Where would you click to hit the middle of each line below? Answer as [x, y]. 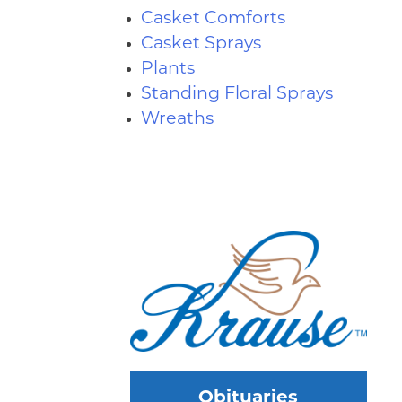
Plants [167, 70]
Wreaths [177, 120]
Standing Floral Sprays [236, 95]
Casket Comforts [213, 19]
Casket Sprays [201, 44]
